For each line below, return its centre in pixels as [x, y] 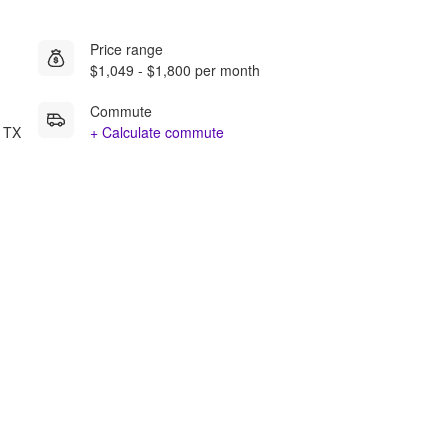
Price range [126, 48]
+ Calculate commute [157, 131]
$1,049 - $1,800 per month [175, 69]
